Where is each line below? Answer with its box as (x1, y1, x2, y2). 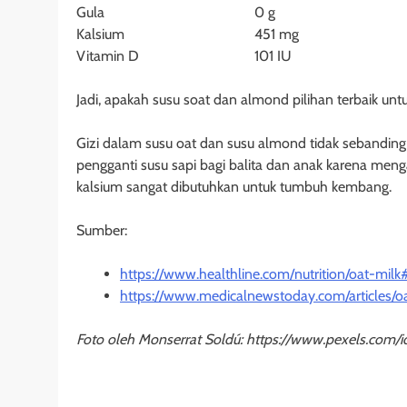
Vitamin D (76, 47, 139, 65)
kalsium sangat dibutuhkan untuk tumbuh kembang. (76, 178, 392, 196)
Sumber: (76, 222, 127, 240)
